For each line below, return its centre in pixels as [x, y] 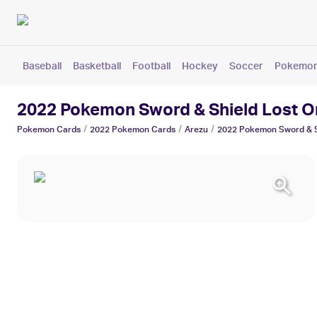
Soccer [246, 65]
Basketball [97, 65]
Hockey [200, 65]
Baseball [42, 65]
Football [151, 65]
